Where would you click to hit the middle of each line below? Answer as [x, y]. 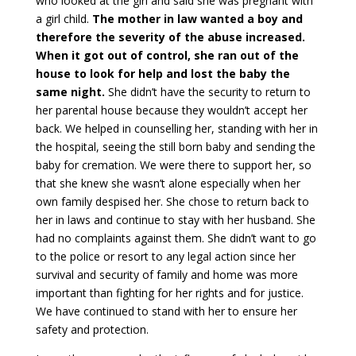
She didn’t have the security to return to [207, 91]
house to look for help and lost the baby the [163, 73]
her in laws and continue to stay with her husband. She [175, 219]
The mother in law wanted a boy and [195, 18]
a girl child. [62, 18]
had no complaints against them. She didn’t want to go [176, 238]
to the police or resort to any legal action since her [165, 256]
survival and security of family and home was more [166, 274]
